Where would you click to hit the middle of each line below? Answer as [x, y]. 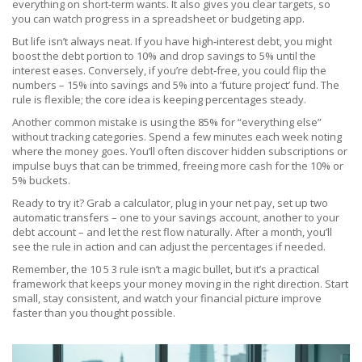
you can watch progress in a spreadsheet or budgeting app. [158, 19]
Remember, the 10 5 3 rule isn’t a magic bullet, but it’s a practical [166, 269]
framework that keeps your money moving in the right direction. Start [180, 284]
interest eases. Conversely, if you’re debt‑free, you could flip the [169, 70]
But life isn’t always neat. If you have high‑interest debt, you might [172, 41]
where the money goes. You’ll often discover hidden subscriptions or [180, 151]
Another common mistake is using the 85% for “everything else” [167, 122]
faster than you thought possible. [94, 313]
